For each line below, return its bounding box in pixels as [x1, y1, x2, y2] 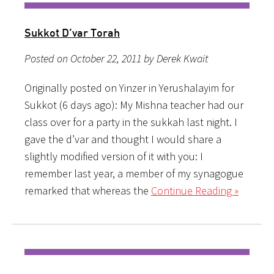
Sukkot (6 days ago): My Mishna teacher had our [24, 97, 243, 112]
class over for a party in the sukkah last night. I [24, 114, 237, 129]
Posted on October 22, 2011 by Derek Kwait [24, 51, 208, 65]
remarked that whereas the [24, 183, 151, 198]
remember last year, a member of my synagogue [24, 166, 243, 180]
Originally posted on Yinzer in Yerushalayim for [24, 80, 234, 95]
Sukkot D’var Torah [24, 25, 120, 39]
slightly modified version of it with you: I [24, 149, 203, 163]
